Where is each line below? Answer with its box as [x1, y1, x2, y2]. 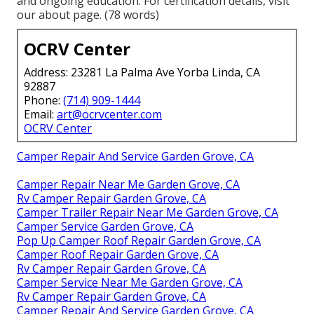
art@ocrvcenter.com [57, 107, 162, 123]
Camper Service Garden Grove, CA [17, 219, 193, 235]
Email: [24, 107, 57, 123]
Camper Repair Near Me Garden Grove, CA [17, 177, 240, 193]
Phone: [24, 93, 63, 109]
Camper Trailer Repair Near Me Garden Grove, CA [17, 205, 278, 221]
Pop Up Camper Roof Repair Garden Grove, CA [17, 233, 261, 249]
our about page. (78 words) [17, 7, 159, 23]
